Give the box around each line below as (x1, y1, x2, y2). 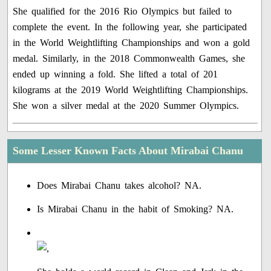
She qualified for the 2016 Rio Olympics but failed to (13, 6, 232, 17)
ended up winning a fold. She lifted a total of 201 (13, 69, 218, 80)
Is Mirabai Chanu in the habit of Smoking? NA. (37, 204, 234, 215)
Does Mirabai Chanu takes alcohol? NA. (37, 180, 202, 191)
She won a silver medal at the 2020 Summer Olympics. (13, 100, 240, 111)
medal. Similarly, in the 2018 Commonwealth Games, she (13, 53, 246, 64)
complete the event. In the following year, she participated (13, 22, 247, 33)
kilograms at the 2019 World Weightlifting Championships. (13, 85, 249, 96)
